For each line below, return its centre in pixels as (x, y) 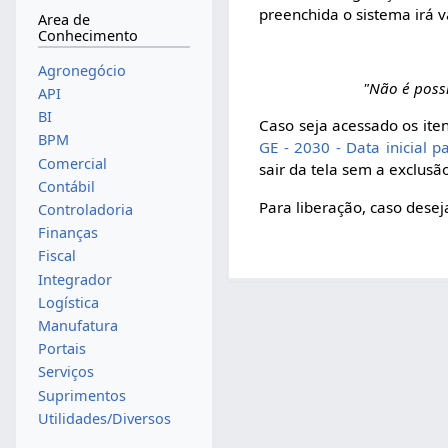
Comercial (72, 163)
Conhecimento (87, 36)
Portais (61, 349)
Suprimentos (81, 395)
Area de (63, 20)
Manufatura (77, 326)
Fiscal (56, 256)
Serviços (65, 372)
